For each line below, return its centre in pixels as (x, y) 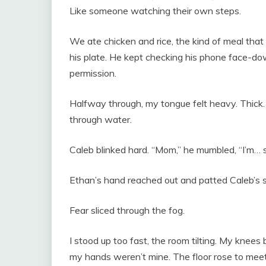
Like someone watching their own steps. (155, 11)
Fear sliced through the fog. (127, 210)
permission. (93, 73)
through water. (101, 120)
